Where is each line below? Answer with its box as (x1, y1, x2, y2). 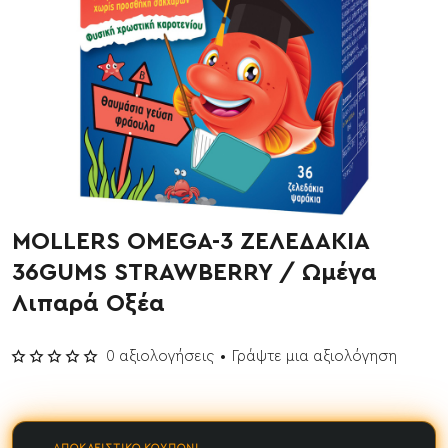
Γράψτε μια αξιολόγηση (232, 348, 397, 364)
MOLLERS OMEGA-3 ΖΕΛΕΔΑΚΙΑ (12, 229, 369, 254)
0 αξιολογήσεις (106, 348, 214, 364)
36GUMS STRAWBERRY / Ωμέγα (12, 260, 377, 285)
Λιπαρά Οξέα (12, 291, 165, 316)
